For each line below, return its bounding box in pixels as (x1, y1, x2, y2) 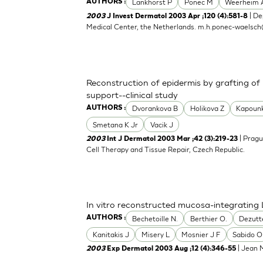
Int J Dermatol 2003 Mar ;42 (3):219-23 (107, 135, 238, 143)
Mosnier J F (181, 230, 221, 239)
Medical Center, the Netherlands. (86, 22, 198, 32)
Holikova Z (190, 104, 224, 113)
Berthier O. (190, 214, 227, 223)
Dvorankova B (131, 104, 178, 113)
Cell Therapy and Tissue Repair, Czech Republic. (86, 144, 245, 154)
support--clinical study (86, 89, 178, 100)
